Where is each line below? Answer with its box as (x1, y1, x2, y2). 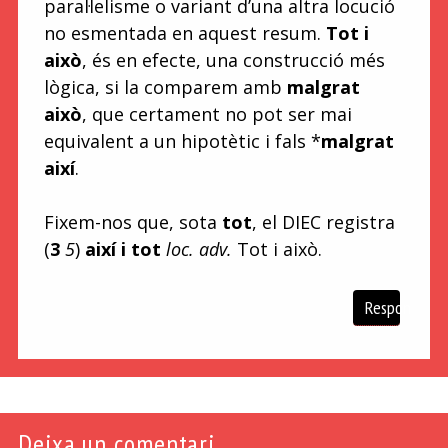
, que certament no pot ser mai (81, 101, 352, 126)
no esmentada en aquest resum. (43, 20, 326, 45)
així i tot (84, 236, 161, 261)
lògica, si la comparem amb (43, 74, 287, 99)
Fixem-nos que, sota (43, 209, 222, 234)
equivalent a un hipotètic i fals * (43, 128, 321, 153)
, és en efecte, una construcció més (81, 47, 385, 72)
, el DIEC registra (251, 209, 395, 234)
